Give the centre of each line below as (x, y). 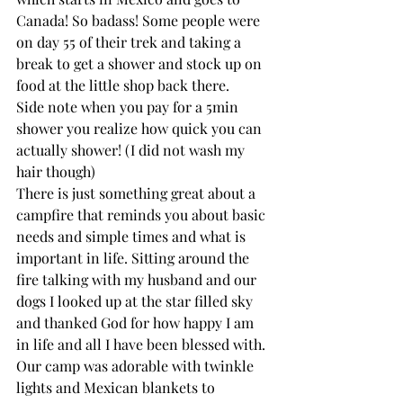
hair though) (58, 171)
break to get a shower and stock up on (141, 63)
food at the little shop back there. (125, 85)
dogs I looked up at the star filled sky (136, 300)
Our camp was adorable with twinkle (137, 365)
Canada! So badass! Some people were (140, 20)
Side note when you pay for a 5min (129, 106)
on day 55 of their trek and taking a (130, 41)
